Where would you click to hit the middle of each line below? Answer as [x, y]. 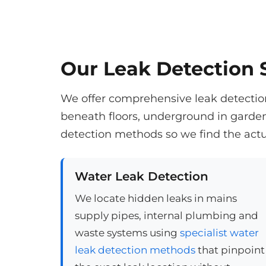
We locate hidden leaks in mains [156, 198]
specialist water [219, 233]
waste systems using [127, 233]
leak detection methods [135, 250]
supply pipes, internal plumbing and [167, 216]
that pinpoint [230, 250]
